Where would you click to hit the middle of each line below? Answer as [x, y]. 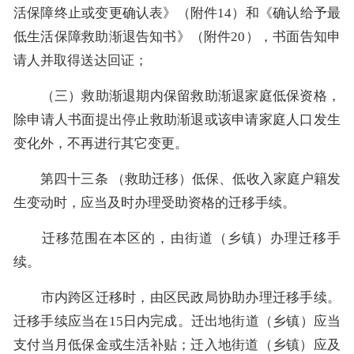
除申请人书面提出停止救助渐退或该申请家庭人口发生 [177, 119]
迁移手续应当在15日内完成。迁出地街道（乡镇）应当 [177, 321]
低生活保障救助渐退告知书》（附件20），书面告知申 [177, 36]
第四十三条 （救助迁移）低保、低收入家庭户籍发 [177, 179]
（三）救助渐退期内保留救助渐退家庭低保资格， [177, 96]
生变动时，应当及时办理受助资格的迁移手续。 [154, 202]
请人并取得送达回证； [81, 60]
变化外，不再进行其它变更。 [101, 143]
